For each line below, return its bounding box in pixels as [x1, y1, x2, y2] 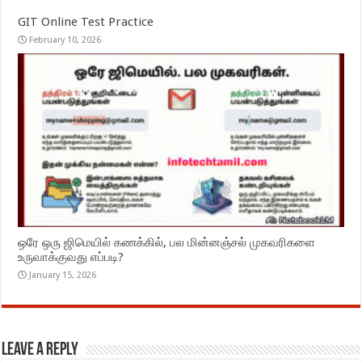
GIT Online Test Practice [18, 15, 154, 30]
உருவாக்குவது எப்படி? [18, 249, 124, 264]
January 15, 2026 [29, 269, 97, 280]
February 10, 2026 [29, 35, 102, 46]
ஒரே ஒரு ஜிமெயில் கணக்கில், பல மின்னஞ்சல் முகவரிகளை [18, 234, 316, 250]
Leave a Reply [2, 340, 79, 360]
